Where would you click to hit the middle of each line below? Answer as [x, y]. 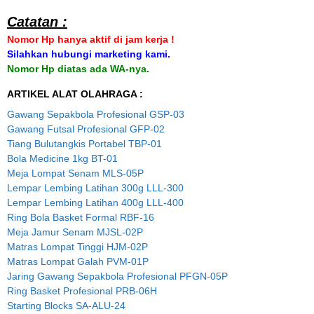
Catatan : [37, 21]
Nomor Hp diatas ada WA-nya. [78, 68]
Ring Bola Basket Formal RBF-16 [81, 217]
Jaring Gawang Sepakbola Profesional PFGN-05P [117, 276]
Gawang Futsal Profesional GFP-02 [86, 129]
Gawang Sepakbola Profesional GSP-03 [96, 114]
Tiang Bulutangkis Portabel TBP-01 [84, 143]
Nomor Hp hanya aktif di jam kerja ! [91, 39]
